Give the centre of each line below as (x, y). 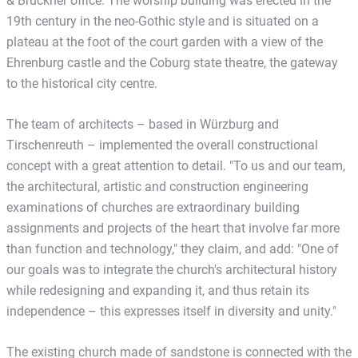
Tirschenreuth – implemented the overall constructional (162, 145)
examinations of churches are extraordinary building (153, 207)
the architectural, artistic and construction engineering (157, 186)
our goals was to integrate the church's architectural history (172, 269)
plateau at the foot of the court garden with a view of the (165, 42)
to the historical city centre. (82, 83)
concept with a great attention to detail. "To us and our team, (176, 165)
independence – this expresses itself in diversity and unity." (171, 311)
